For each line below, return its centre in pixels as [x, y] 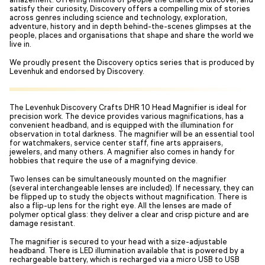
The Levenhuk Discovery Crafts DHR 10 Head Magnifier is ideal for [128, 107]
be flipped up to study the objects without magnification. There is [128, 197]
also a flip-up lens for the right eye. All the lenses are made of [121, 206]
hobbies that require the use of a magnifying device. [104, 161]
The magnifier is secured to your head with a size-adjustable [118, 242]
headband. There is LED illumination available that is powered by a [127, 251]
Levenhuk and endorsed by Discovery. [77, 71]
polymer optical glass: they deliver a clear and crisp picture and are [129, 214]
